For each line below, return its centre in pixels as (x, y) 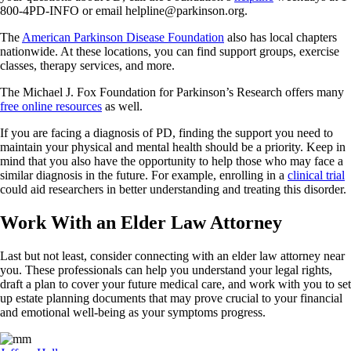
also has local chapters (280, 37)
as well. (122, 106)
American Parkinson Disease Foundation (123, 37)
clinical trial (316, 175)
